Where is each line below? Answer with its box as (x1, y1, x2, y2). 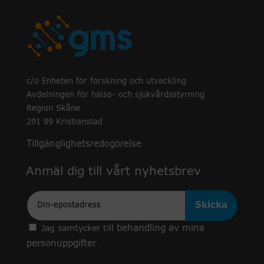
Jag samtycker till (41, 224, 117, 233)
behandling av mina (116, 223, 204, 233)
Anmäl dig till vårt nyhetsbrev (25, 165, 201, 177)
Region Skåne (26, 104, 80, 113)
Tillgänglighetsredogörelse (26, 139, 141, 148)
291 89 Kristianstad (26, 118, 103, 126)
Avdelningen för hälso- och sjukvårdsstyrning (26, 91, 204, 99)
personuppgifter (26, 239, 96, 248)
